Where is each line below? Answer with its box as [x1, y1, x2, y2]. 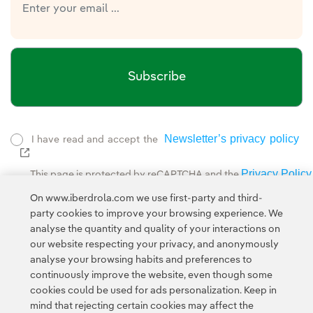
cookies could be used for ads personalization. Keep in [29, 286, 277, 296]
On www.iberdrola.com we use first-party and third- [29, 194, 263, 203]
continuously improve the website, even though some [29, 270, 272, 280]
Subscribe [127, 71, 186, 84]
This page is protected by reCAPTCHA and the [30, 169, 241, 180]
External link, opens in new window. [25, 150, 202, 163]
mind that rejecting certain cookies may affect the [29, 301, 254, 311]
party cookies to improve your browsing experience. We [29, 209, 283, 219]
